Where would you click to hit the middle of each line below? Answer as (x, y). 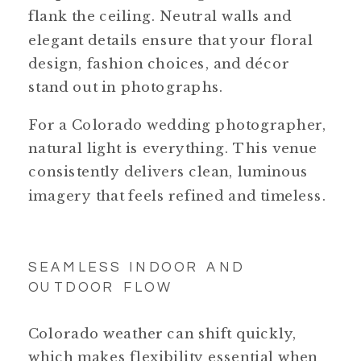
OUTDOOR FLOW (101, 288)
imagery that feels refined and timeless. (177, 195)
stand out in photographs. (126, 87)
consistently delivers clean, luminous (168, 172)
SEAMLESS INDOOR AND (137, 268)
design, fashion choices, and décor (159, 64)
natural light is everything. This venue (173, 148)
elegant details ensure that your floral (171, 39)
